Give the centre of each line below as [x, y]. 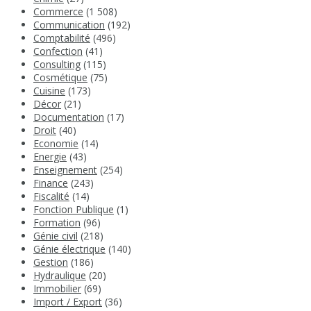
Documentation [69, 117]
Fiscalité [51, 196]
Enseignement [65, 170]
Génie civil [56, 236]
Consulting [57, 65]
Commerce [58, 12]
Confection [58, 51]
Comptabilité [62, 38]
